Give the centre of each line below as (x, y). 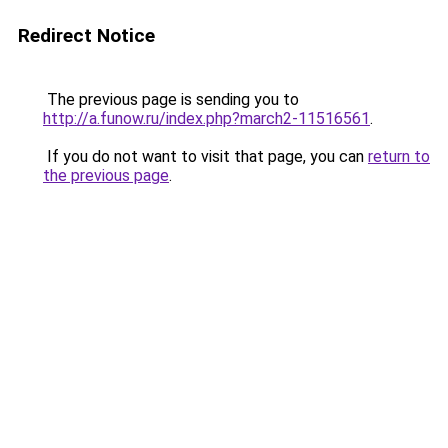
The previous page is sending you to (171, 99)
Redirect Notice (86, 35)
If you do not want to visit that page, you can (205, 156)
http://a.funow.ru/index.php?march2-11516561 (206, 118)
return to (399, 156)
